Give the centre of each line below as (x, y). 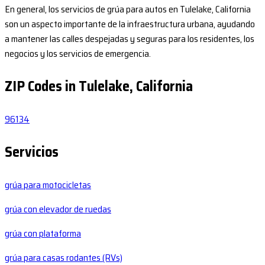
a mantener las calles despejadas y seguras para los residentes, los (130, 39)
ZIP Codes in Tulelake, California (99, 87)
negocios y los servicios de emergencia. (78, 54)
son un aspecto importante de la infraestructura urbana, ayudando (130, 24)
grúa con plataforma (43, 234)
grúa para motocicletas (48, 185)
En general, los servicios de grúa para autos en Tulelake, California (128, 9)
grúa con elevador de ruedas (58, 209)
